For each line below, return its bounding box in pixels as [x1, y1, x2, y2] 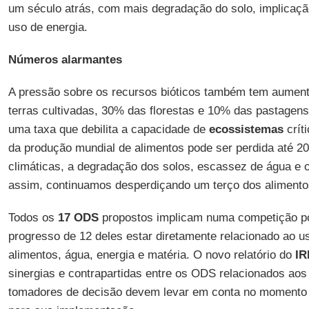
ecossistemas [208, 123, 283, 136]
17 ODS [57, 211, 99, 224]
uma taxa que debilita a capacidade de [8, 123, 209, 136]
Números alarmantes [8, 53, 122, 66]
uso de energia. [8, 21, 88, 34]
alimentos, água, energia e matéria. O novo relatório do [8, 248, 295, 261]
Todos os [8, 211, 58, 224]
